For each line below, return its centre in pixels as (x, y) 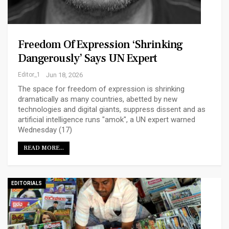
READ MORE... (44, 148)
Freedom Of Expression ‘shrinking (100, 44)
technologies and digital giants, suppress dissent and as (112, 109)
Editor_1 (29, 74)
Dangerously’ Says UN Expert (88, 58)
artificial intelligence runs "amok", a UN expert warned (107, 119)
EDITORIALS (27, 183)
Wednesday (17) (45, 130)
